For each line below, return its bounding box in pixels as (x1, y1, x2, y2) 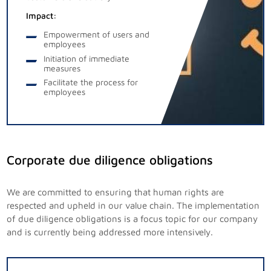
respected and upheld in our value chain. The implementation (7, 200, 260, 211)
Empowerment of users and (43, 29, 149, 40)
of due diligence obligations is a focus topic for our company (7, 214, 258, 224)
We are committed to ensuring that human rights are (7, 187, 224, 198)
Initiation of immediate (43, 53, 129, 64)
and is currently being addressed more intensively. (7, 227, 214, 238)
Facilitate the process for (43, 77, 138, 88)
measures (43, 62, 80, 73)
